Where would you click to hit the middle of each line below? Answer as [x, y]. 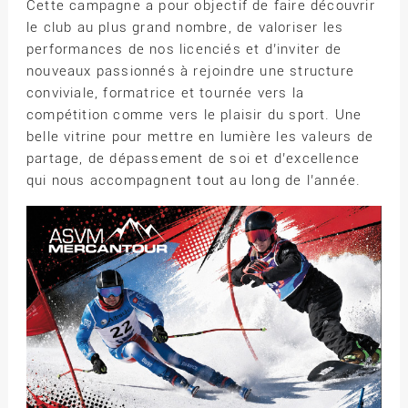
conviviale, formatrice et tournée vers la [165, 93]
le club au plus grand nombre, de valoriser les [185, 28]
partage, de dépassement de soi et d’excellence [193, 159]
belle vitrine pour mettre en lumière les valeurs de [200, 137]
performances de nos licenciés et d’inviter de [184, 50]
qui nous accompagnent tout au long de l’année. [194, 181]
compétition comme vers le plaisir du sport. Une [194, 115]
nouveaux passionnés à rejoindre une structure [190, 71]
